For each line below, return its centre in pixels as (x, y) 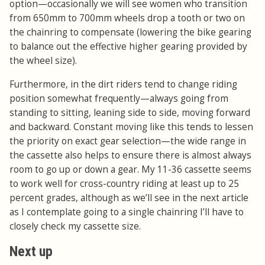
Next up (31, 252)
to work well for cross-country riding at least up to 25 (124, 184)
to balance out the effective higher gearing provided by (128, 47)
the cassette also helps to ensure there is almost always (130, 156)
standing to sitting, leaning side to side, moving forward (130, 113)
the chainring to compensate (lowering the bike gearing (130, 33)
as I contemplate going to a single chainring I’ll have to (127, 212)
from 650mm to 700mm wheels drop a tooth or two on (127, 18)
